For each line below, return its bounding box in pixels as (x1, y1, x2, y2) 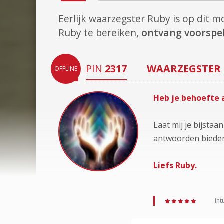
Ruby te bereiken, (58, 26, 141, 39)
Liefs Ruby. (153, 160, 197, 171)
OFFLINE (54, 64, 77, 73)
